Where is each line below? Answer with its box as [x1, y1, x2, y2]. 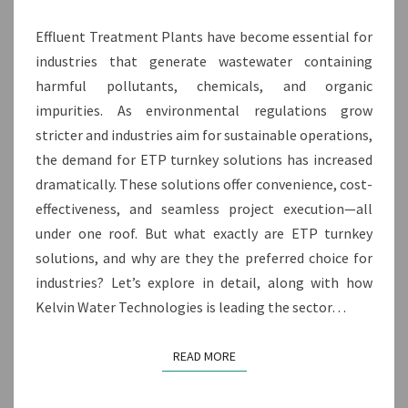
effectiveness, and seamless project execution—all [36, 199, 372, 219]
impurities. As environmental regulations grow [36, 101, 372, 120]
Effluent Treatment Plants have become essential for [36, 27, 372, 46]
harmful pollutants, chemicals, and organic [36, 76, 372, 96]
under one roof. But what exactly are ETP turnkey [36, 224, 372, 243]
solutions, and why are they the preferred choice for [36, 249, 372, 268]
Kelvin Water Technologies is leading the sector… [36, 298, 346, 317]
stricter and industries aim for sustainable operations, [36, 126, 372, 145]
